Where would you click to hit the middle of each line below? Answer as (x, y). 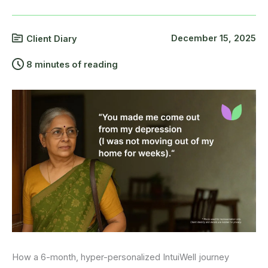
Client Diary (52, 39)
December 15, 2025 (214, 38)
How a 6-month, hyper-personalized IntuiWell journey (121, 258)
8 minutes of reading (72, 64)
